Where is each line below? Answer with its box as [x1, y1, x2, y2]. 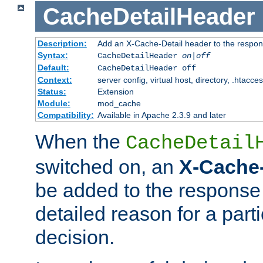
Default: [37, 63, 69, 73]
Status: [37, 87, 66, 97]
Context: [37, 75, 72, 85]
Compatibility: [37, 110, 94, 120]
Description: [37, 39, 87, 49]
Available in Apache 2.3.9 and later [97, 110, 226, 120]
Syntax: [37, 50, 68, 60]
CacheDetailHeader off [97, 63, 196, 73]
